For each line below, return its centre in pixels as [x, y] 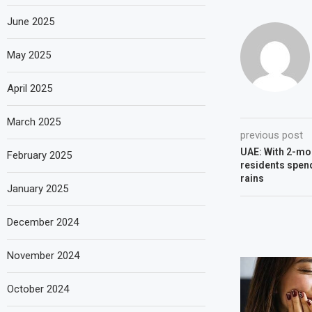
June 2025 [31, 21]
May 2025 [29, 55]
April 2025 [30, 88]
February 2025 [39, 155]
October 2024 [38, 289]
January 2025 [38, 188]
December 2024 [43, 222]
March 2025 [34, 122]
